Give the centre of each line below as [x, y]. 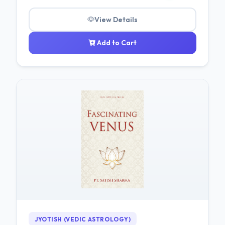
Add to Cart [116, 43]
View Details [116, 19]
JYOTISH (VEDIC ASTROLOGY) [83, 219]
